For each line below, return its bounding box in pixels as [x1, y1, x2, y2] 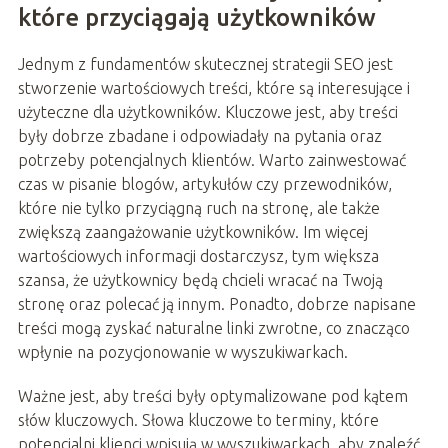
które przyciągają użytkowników [17, 3, 376, 31]
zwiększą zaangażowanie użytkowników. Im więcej [17, 222, 368, 241]
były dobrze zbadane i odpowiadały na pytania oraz [17, 126, 382, 145]
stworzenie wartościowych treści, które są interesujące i [17, 78, 410, 97]
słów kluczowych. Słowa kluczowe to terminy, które [17, 410, 379, 429]
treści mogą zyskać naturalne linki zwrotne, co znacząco [17, 318, 410, 337]
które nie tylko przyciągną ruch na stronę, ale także [17, 198, 380, 217]
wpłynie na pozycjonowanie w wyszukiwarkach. [17, 342, 348, 361]
